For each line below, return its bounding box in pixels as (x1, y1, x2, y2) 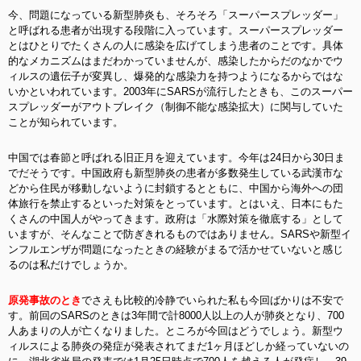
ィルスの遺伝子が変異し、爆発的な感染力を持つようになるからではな (8, 70, 343, 82)
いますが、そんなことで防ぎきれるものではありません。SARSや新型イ (8, 228, 351, 240)
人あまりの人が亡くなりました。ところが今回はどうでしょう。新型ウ (8, 325, 343, 337)
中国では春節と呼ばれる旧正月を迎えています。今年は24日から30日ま (8, 151, 345, 164)
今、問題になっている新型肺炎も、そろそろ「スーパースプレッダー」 (8, 9, 343, 21)
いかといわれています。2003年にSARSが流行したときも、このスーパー (8, 85, 353, 98)
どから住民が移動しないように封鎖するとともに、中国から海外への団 (8, 182, 343, 194)
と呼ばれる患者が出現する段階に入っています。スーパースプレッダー (8, 24, 343, 36)
